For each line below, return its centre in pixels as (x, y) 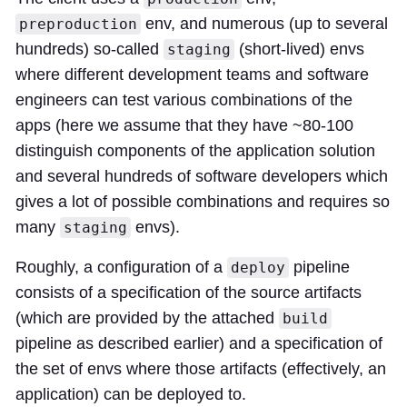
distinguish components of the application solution (195, 150)
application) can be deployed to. (131, 394)
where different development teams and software (192, 74)
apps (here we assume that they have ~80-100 (184, 125)
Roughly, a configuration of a (121, 267)
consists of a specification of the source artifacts (189, 292)
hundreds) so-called (89, 49)
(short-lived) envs (299, 49)
